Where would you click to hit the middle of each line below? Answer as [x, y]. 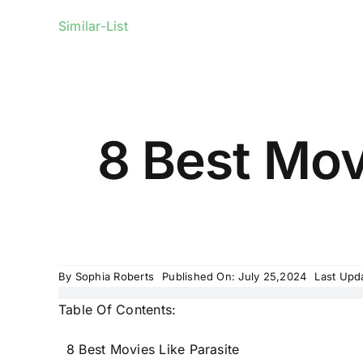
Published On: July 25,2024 [235, 276]
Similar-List [93, 26]
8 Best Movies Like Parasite [153, 349]
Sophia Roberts [115, 276]
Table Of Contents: [117, 310]
